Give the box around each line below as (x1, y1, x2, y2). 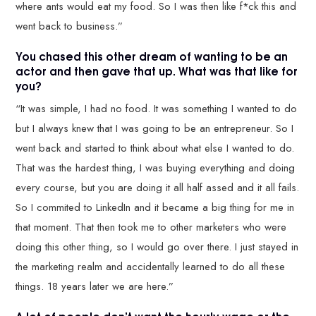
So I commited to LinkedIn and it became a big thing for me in (16, 199, 295, 215)
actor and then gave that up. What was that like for (16, 62, 298, 79)
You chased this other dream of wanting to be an (16, 47, 288, 64)
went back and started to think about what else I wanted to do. (16, 140, 295, 156)
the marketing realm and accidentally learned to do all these (16, 258, 286, 274)
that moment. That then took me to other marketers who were (16, 219, 287, 235)
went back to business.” (16, 18, 127, 34)
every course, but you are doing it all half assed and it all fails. (16, 179, 300, 195)
